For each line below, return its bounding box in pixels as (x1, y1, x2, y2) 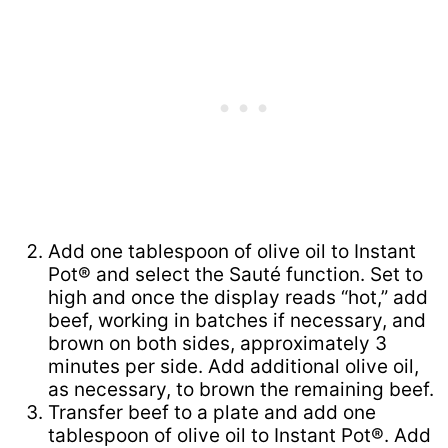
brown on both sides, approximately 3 (48, 332, 387, 356)
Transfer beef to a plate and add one (48, 401, 376, 425)
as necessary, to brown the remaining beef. (48, 378, 434, 402)
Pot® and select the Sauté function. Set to (48, 263, 423, 287)
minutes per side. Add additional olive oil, (48, 355, 419, 379)
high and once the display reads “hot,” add (48, 286, 428, 310)
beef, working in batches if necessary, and (48, 309, 426, 333)
